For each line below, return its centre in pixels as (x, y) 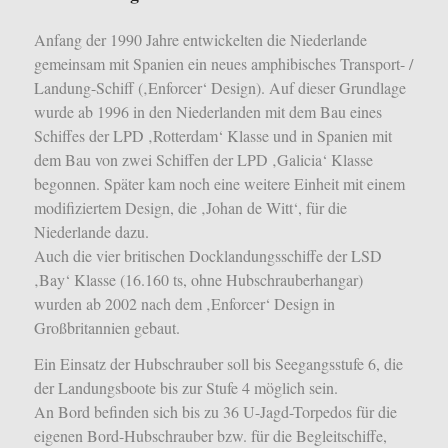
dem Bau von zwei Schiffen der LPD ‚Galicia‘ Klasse (203, 160)
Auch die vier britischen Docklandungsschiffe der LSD (207, 256)
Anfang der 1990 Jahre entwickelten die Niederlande (200, 40)
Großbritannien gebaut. (106, 328)
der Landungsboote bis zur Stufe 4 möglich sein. (185, 387)
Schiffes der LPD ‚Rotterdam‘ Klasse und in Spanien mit (212, 136)
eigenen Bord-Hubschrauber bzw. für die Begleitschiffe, (210, 435)
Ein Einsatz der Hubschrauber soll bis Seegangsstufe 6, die (218, 363)
